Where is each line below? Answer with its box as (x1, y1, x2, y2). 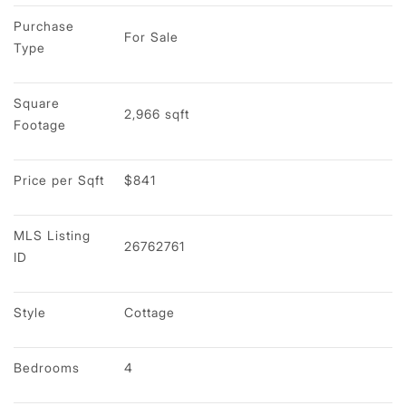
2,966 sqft (124, 105, 189, 121)
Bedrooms (14, 359, 80, 375)
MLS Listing (14, 227, 95, 243)
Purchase (14, 17, 79, 34)
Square (14, 94, 64, 111)
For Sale (124, 28, 179, 44)
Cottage (124, 304, 175, 320)
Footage (14, 116, 66, 132)
